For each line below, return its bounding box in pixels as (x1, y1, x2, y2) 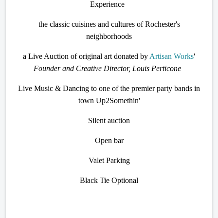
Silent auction (88, 116, 130, 125)
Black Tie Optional (80, 176, 138, 184)
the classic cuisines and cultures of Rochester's (38, 19, 180, 28)
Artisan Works (149, 52, 194, 60)
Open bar (94, 136, 124, 145)
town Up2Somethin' (78, 96, 140, 105)
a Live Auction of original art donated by (23, 52, 149, 60)
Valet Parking (88, 156, 130, 164)
